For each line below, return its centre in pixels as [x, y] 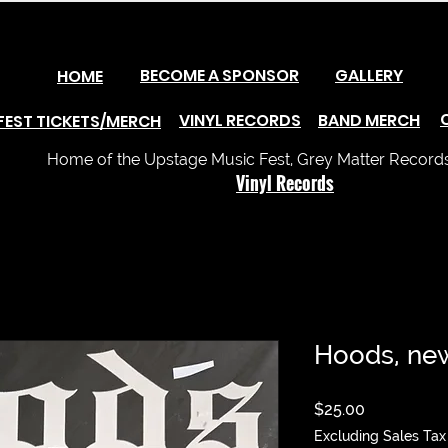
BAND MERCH [369, 120]
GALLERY [369, 75]
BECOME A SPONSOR [219, 75]
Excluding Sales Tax [380, 436]
